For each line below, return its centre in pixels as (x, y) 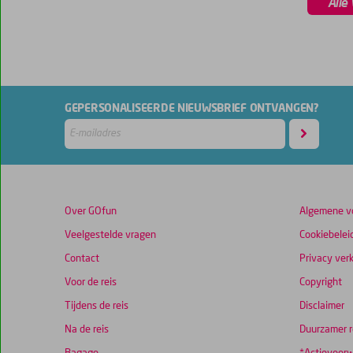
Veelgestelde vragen (110, 236)
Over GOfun (91, 212)
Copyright (320, 283)
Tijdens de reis (97, 307)
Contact (82, 259)
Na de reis (87, 330)
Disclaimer (321, 307)
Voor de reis (91, 283)
